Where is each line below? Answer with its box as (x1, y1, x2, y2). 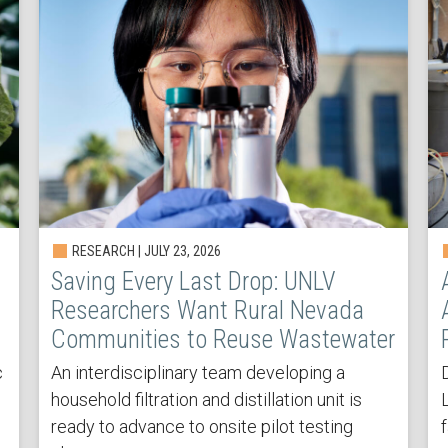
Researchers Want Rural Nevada (51, 295, 365, 325)
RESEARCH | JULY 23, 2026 (69, 242, 222, 259)
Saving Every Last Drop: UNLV (51, 266, 337, 296)
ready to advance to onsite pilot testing (51, 415, 354, 437)
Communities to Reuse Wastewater (51, 324, 396, 354)
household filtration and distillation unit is (51, 388, 363, 410)
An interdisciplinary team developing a (51, 361, 346, 383)
